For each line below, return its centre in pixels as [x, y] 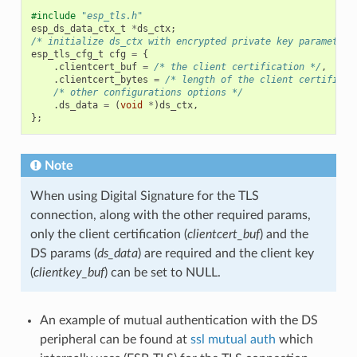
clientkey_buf [69, 272]
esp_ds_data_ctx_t [78, 28]
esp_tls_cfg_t [67, 54]
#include [53, 16]
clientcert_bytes [103, 79]
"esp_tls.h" [112, 16]
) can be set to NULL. [162, 272]
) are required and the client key [226, 253]
